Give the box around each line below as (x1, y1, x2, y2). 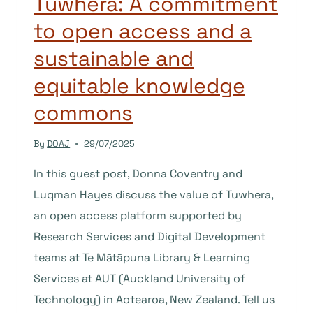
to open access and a (34, 17, 252, 45)
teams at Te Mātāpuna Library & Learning (34, 249, 250, 265)
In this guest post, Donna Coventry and (34, 166, 242, 181)
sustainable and (34, 45, 194, 73)
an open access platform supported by (34, 208, 242, 223)
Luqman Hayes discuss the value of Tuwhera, (34, 187, 273, 202)
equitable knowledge (34, 72, 245, 100)
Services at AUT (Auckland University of (34, 270, 245, 286)
